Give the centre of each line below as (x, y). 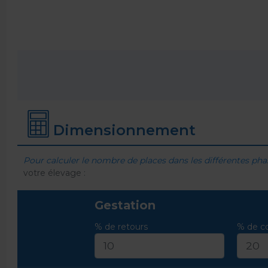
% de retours (121, 226)
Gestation (125, 205)
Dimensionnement (124, 130)
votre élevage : (54, 173)
